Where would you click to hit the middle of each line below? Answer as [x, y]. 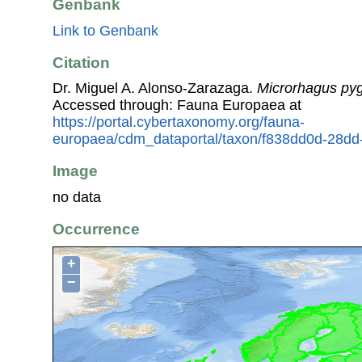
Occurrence [96, 229]
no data [77, 197]
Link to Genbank [105, 30]
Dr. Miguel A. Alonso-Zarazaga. [155, 88]
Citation [81, 62]
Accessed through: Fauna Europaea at [177, 105]
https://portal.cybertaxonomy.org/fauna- [179, 122]
